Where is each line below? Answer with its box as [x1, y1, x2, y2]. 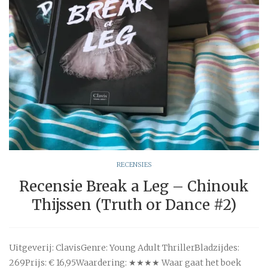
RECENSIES [116, 160, 152, 169]
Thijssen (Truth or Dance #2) [32, 195, 236, 214]
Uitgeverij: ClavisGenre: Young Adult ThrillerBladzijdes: [9, 242, 239, 253]
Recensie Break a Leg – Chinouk [19, 176, 249, 196]
